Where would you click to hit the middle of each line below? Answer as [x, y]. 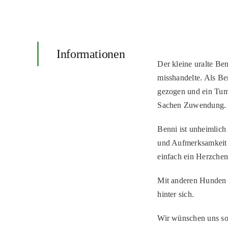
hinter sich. [176, 194]
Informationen [91, 54]
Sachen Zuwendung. [192, 105]
